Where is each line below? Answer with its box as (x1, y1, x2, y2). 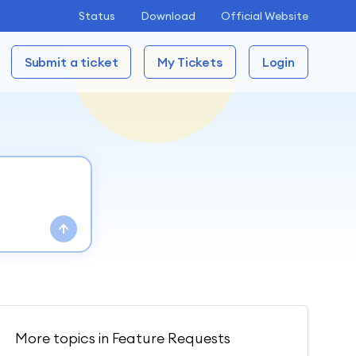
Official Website (221, 8, 308, 23)
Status (79, 8, 115, 23)
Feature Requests (111, 329, 230, 348)
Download (141, 8, 195, 23)
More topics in (14, 329, 112, 348)
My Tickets (157, 54, 222, 70)
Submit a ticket (24, 54, 118, 70)
